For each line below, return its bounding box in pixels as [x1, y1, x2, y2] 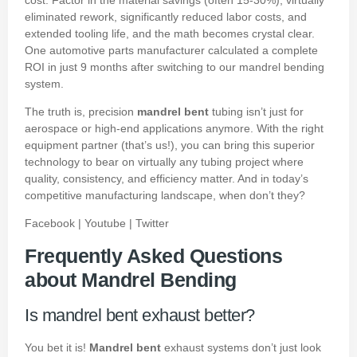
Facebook [25, 217, 75, 230]
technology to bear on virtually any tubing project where [25, 155, 304, 168]
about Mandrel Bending [25, 268, 237, 291]
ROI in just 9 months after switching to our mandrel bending [25, 60, 324, 73]
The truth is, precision [25, 104, 137, 118]
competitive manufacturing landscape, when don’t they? [25, 188, 305, 202]
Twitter [135, 217, 169, 230]
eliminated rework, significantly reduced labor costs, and [25, 10, 307, 23]
